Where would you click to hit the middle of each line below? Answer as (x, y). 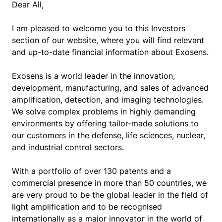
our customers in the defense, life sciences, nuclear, (109, 135)
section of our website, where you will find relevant (108, 40)
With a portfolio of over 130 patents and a (91, 171)
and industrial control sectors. (68, 147)
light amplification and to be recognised (87, 206)
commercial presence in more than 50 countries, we (109, 183)
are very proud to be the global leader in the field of (110, 194)
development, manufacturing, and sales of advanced (110, 87)
